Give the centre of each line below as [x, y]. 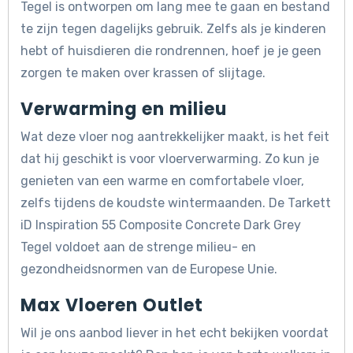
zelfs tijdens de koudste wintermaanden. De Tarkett [176, 203]
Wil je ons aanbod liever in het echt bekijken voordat [175, 333]
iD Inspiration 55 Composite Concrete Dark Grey [161, 225]
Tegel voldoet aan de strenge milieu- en [138, 247]
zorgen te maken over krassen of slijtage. [143, 73]
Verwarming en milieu [124, 110]
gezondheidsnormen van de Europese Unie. [149, 269]
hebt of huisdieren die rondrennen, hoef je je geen [171, 51]
